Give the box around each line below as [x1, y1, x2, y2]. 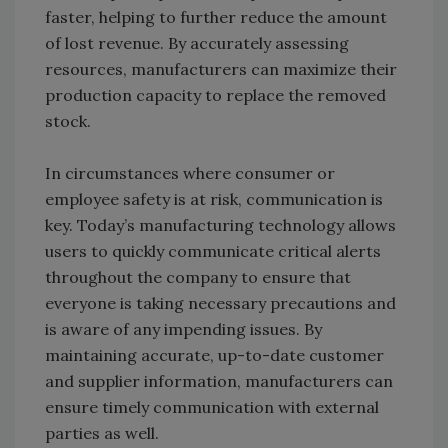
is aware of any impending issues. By [45, 319, 322, 340]
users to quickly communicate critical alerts [45, 241, 381, 262]
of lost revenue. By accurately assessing [45, 33, 349, 54]
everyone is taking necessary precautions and [45, 293, 396, 314]
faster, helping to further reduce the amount [45, 7, 387, 28]
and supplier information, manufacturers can [45, 371, 393, 392]
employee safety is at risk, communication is [45, 189, 383, 210]
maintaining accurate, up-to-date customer [45, 345, 384, 366]
